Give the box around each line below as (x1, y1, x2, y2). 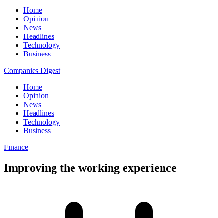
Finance (4, 143, 28, 151)
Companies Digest (4, 66, 60, 74)
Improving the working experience (4, 161, 177, 174)
